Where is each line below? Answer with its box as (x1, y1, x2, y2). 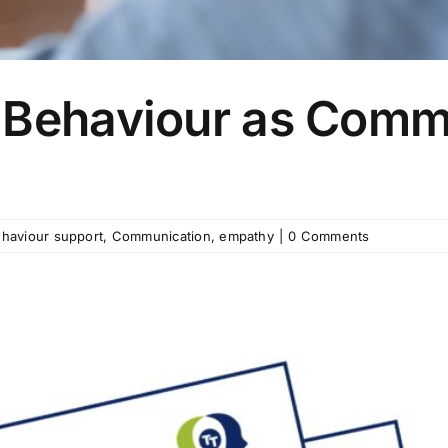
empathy (219, 228, 274, 244)
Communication (111, 228, 211, 244)
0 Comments (288, 228, 370, 244)
